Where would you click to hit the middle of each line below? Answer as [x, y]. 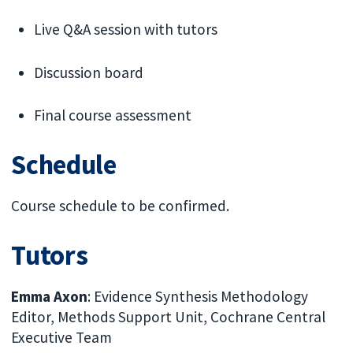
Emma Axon [50, 297]
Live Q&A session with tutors [126, 29]
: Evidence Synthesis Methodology [198, 297]
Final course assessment [113, 115]
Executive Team [62, 338]
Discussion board [89, 72]
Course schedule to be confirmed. [121, 206]
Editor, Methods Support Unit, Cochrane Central [169, 317]
